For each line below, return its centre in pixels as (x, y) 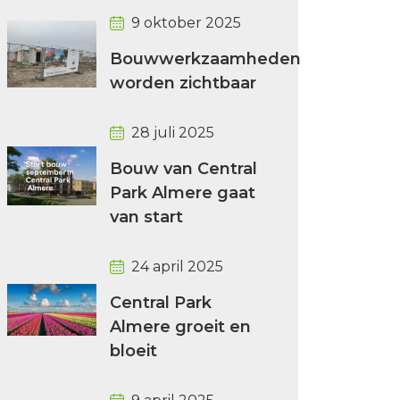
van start (146, 217)
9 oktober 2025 (186, 23)
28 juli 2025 (173, 133)
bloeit (133, 351)
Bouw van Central (183, 169)
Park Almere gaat (183, 193)
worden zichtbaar (183, 83)
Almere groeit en (180, 327)
